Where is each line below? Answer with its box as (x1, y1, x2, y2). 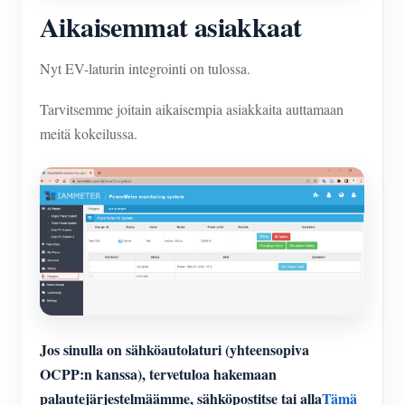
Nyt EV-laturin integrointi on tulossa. (40, 58, 250, 78)
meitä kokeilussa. (40, 123, 137, 143)
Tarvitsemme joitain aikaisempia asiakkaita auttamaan (40, 99, 344, 118)
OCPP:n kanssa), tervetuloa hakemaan (40, 363, 277, 384)
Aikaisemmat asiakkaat (40, 5, 302, 46)
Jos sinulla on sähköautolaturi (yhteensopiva (40, 338, 309, 360)
